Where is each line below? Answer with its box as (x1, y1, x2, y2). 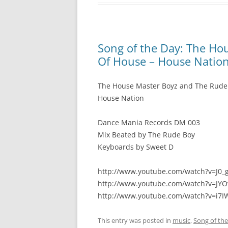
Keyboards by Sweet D (98, 142, 174, 152)
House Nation (98, 93, 144, 103)
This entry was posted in (98, 216, 173, 225)
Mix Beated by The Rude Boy (98, 130, 195, 139)
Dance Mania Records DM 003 (98, 118, 200, 127)
